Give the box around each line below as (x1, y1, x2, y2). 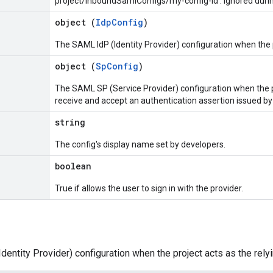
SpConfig (96, 60, 138, 72)
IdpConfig (96, 16, 143, 28)
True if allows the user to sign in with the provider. (55, 183, 243, 193)
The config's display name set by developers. (55, 140, 225, 149)
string (55, 116, 85, 128)
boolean (55, 160, 91, 172)
